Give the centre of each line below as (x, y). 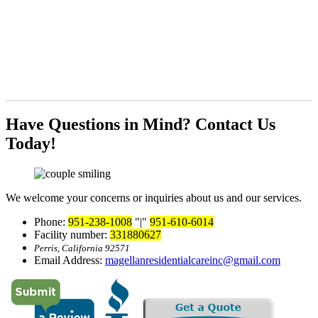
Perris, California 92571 (82, 248)
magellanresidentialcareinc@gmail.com (193, 260)
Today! (31, 143)
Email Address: (70, 260)
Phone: (51, 221)
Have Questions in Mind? (100, 124)
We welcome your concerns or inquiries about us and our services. (154, 197)
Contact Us (235, 124)
